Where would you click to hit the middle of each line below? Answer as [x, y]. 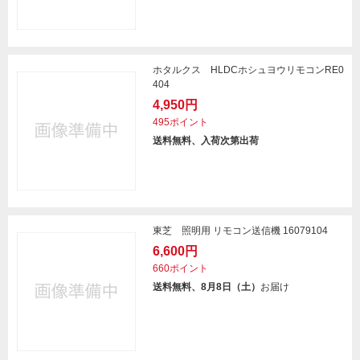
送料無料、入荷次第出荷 [206, 141]
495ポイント [180, 122]
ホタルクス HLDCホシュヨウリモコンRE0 [248, 70]
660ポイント [180, 268]
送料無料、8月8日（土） [207, 287]
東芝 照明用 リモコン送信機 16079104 [240, 231]
